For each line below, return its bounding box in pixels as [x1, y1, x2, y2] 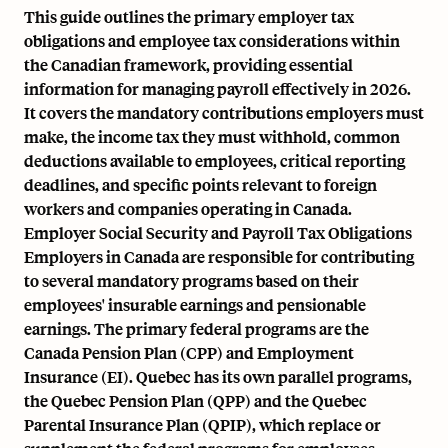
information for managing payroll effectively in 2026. [24, 78, 411, 99]
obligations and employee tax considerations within [24, 30, 400, 51]
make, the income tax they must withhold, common [24, 126, 400, 147]
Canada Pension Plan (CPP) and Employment [24, 342, 354, 363]
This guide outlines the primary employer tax [24, 6, 354, 27]
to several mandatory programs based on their [24, 270, 359, 291]
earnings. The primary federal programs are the [24, 318, 369, 339]
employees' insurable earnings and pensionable [24, 294, 366, 315]
